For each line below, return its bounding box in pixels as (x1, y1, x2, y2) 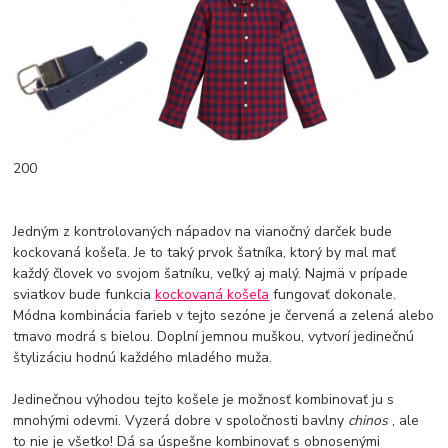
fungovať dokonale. (269, 285, 397, 305)
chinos (348, 411, 393, 431)
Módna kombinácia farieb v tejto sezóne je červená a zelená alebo (13, 306, 435, 326)
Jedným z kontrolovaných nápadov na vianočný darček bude (13, 222, 393, 242)
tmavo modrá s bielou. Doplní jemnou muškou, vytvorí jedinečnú (13, 327, 415, 347)
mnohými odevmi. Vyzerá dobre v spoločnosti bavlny (13, 411, 349, 431)
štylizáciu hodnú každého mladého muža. (13, 348, 273, 368)
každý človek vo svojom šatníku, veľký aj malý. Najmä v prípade (13, 264, 409, 284)
